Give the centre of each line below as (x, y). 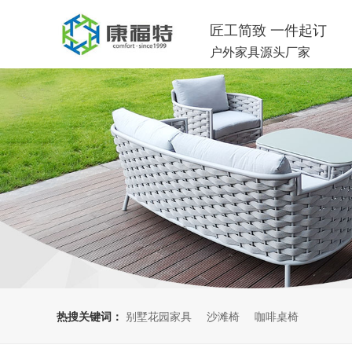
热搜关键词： (90, 315)
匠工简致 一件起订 (269, 29)
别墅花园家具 (159, 315)
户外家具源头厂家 (260, 51)
